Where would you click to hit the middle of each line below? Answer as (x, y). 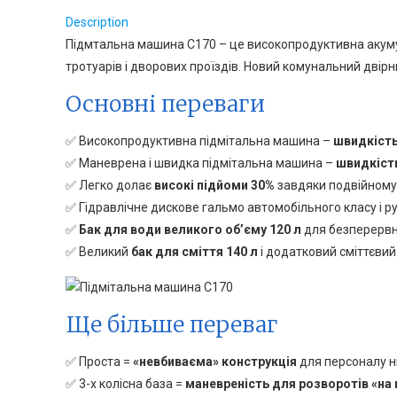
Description (97, 22)
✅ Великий (97, 252)
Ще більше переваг (172, 324)
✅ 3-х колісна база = (126, 384)
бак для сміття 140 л (194, 252)
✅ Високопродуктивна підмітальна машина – (200, 141)
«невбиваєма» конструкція (215, 362)
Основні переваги (166, 104)
